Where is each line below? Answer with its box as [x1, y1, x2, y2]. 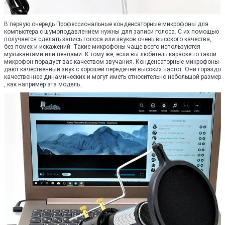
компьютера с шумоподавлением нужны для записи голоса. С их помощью [4, 28, 219, 35]
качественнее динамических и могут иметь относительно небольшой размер [4, 73, 221, 80]
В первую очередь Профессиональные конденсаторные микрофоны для [4, 21, 208, 28]
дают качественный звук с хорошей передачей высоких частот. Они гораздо [4, 66, 221, 73]
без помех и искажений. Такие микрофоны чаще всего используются [4, 43, 200, 50]
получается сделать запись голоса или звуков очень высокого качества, [4, 36, 211, 43]
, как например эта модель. [4, 81, 81, 88]
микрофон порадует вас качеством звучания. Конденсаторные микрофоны [4, 58, 219, 65]
